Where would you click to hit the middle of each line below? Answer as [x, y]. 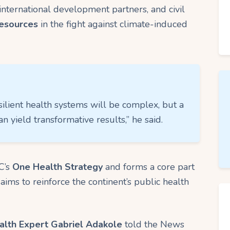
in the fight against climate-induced [113, 24]
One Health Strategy [57, 167]
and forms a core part [149, 167]
